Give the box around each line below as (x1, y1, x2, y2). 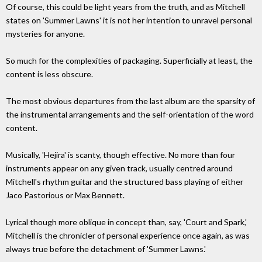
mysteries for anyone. (6, 29, 85, 39)
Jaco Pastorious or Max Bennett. (6, 190, 125, 201)
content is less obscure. (6, 69, 93, 80)
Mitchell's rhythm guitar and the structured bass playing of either (6, 177, 243, 187)
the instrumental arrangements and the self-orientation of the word (6, 109, 254, 120)
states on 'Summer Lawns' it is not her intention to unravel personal (6, 15, 252, 26)
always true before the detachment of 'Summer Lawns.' (6, 244, 206, 254)
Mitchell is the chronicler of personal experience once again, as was (6, 230, 250, 241)
